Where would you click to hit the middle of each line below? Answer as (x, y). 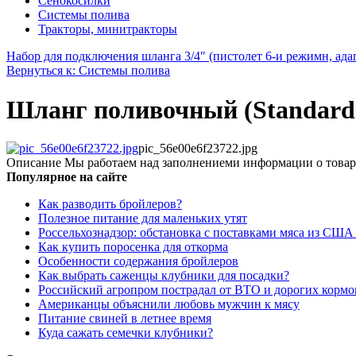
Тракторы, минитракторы (108, 29)
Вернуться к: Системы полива (88, 71)
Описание (34, 163)
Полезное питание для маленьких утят (143, 219)
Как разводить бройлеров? (110, 204)
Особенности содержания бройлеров (138, 261)
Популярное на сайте (67, 177)
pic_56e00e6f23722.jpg (198, 149)
